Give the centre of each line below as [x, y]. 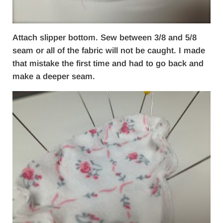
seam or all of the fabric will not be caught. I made [109, 51]
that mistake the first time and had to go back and [108, 63]
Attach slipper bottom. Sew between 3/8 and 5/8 [104, 38]
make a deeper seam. [54, 76]
